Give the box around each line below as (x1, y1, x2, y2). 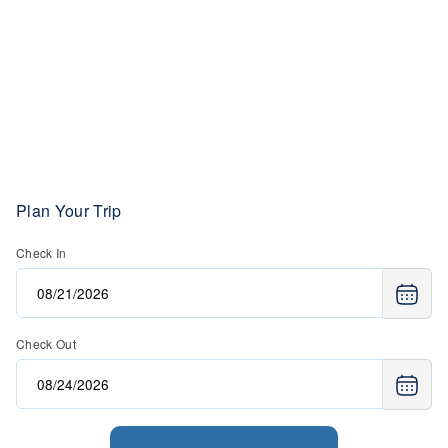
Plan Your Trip (16, 199, 122, 222)
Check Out (16, 335, 76, 353)
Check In (16, 244, 67, 261)
